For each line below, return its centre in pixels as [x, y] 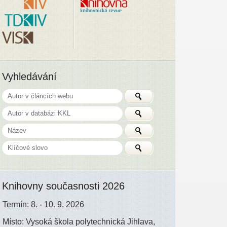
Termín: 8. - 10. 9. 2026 [44, 204]
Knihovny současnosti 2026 [64, 186]
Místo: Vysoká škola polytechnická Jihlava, [79, 221]
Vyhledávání [30, 76]
